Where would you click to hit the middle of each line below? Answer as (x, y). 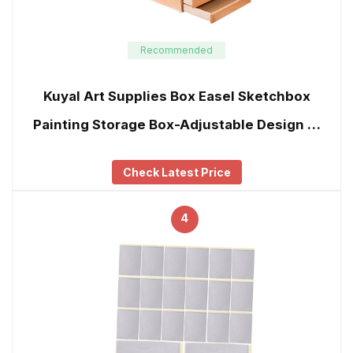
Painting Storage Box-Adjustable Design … (176, 125)
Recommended (176, 50)
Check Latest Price (176, 173)
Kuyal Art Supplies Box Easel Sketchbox (176, 97)
